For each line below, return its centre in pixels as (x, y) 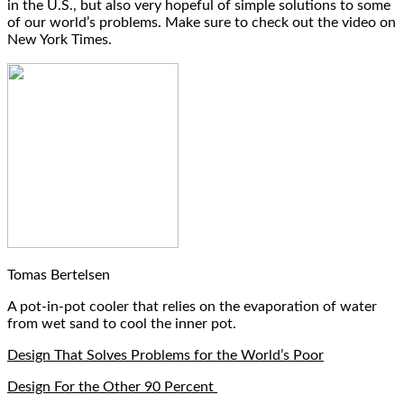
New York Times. (60, 39)
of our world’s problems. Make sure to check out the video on (202, 22)
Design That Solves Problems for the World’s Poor (165, 355)
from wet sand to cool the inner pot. (122, 323)
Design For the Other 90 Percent (112, 386)
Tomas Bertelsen (59, 275)
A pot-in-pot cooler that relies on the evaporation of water (192, 306)
